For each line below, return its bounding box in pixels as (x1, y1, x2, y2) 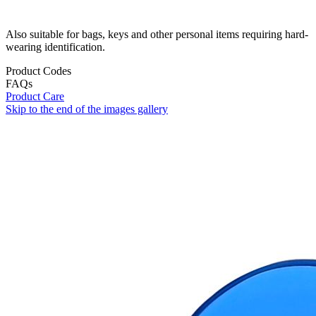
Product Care (6, 90, 64, 103)
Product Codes (6, 65, 71, 78)
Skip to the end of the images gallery (6, 103, 168, 116)
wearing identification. (6, 41, 105, 54)
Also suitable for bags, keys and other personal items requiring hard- (6, 28, 308, 41)
